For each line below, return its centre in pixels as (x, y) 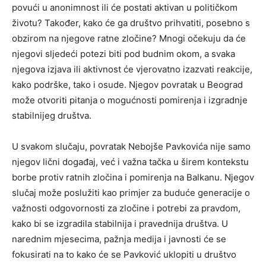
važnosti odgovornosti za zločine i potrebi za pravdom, (126, 208)
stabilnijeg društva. (52, 115)
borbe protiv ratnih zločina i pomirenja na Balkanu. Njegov (133, 177)
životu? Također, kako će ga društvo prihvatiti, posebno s (131, 23)
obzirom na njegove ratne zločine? (85, 38)
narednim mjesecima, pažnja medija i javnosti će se (119, 239)
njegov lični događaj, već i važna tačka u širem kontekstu (130, 161)
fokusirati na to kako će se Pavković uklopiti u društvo (124, 254)
